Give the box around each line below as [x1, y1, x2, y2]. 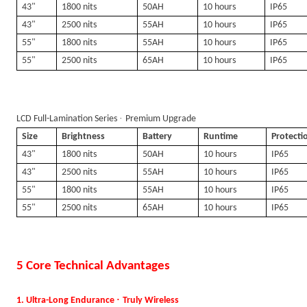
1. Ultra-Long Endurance [16, 295, 116, 306]
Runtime [204, 132, 238, 142]
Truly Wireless [123, 295, 179, 306]
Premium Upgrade [125, 114, 196, 124]
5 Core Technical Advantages [16, 260, 170, 273]
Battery [143, 132, 173, 142]
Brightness [62, 132, 106, 142]
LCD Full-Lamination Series [16, 114, 119, 124]
